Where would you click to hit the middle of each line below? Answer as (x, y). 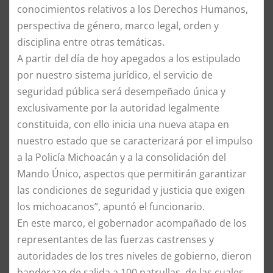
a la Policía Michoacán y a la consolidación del (122, 157)
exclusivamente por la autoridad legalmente (118, 108)
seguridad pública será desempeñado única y (121, 91)
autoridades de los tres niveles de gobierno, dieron (134, 256)
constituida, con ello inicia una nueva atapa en (123, 124)
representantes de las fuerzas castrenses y (115, 239)
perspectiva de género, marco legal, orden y (118, 25)
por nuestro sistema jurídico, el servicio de (115, 75)
